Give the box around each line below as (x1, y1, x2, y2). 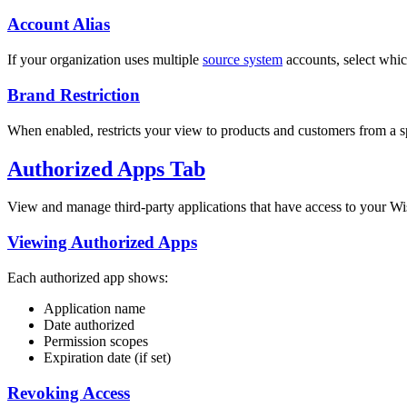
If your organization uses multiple (7, 52, 203, 68)
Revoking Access (7, 382, 130, 402)
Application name (44, 300, 145, 316)
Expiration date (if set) (44, 349, 171, 365)
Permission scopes (44, 333, 148, 349)
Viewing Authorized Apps (7, 233, 197, 253)
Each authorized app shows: (7, 269, 168, 285)
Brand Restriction (7, 84, 140, 104)
